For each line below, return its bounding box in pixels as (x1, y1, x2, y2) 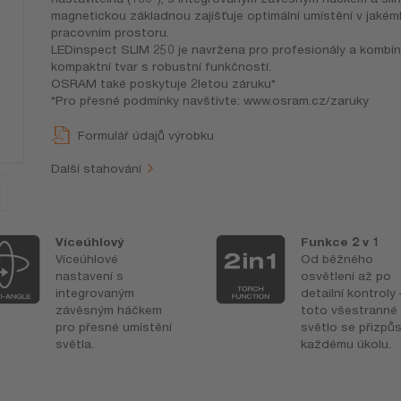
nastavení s (55, 268, 124, 283)
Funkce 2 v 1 (301, 234, 380, 249)
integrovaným (55, 285, 135, 300)
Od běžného (301, 251, 374, 266)
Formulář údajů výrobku (77, 128, 214, 143)
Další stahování (50, 161, 141, 176)
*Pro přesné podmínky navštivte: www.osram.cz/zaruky (50, 93, 369, 108)
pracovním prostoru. (50, 25, 169, 40)
